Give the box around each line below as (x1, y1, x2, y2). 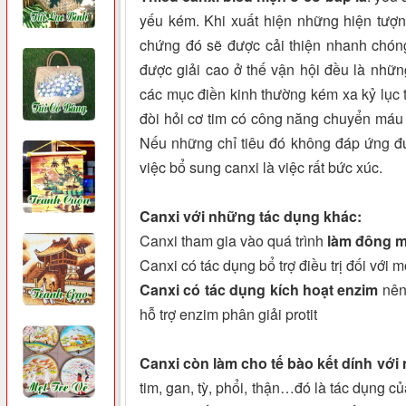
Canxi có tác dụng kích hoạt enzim (140, 279, 379, 301)
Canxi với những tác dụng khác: (140, 206, 362, 227)
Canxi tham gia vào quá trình (140, 230, 327, 252)
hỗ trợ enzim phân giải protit (140, 304, 317, 325)
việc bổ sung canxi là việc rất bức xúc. (140, 157, 382, 179)
